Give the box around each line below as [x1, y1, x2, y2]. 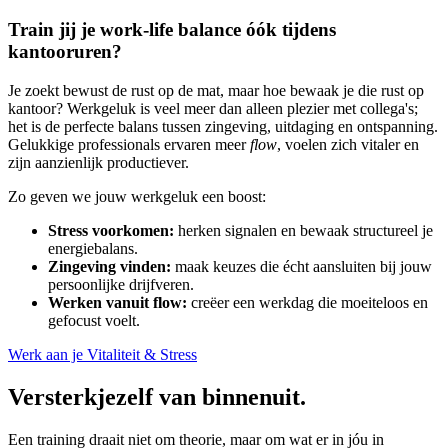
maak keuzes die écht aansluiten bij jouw [171, 258, 432, 276]
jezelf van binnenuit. [97, 383, 306, 410]
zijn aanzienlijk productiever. [8, 154, 189, 172]
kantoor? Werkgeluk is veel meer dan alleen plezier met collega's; [8, 100, 418, 118]
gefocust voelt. [48, 312, 140, 330]
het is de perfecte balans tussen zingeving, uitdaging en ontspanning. [8, 118, 438, 136]
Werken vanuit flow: [48, 294, 187, 312]
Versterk [8, 383, 97, 410]
